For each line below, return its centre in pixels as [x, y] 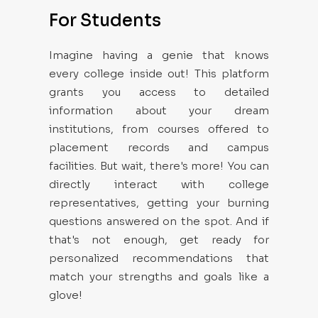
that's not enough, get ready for [159, 240]
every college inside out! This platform [159, 73]
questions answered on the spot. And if [159, 221]
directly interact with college [159, 184]
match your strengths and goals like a [159, 276]
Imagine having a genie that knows [159, 55]
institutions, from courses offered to [159, 129]
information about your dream [159, 110]
